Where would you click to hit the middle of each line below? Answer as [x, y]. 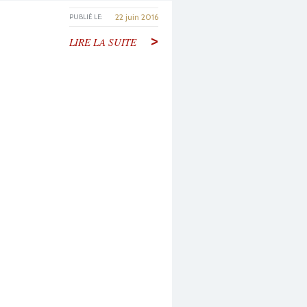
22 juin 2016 [137, 17]
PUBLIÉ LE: [86, 17]
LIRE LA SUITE [103, 42]
